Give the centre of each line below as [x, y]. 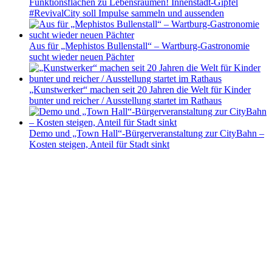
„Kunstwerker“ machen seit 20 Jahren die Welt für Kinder [140, 89]
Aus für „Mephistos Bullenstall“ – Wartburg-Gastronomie [139, 46]
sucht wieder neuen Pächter [82, 56]
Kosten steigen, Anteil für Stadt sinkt [99, 144]
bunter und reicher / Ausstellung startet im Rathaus [125, 100]
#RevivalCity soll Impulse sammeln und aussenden [127, 13]
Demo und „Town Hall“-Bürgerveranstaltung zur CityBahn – [147, 133]
